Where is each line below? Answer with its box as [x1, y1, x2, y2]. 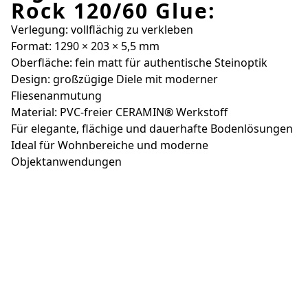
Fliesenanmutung [11, 87, 102, 103]
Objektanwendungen [11, 153, 122, 169]
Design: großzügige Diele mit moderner [11, 71, 218, 87]
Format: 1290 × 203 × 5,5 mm [11, 38, 159, 54]
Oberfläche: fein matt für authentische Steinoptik [11, 54, 267, 70]
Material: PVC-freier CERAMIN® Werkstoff [11, 104, 228, 120]
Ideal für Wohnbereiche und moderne [11, 137, 208, 153]
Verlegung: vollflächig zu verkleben [11, 21, 193, 37]
